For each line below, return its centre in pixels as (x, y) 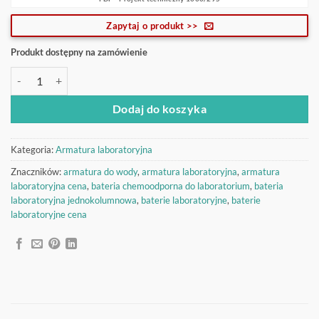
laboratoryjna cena (49, 185)
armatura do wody (100, 171)
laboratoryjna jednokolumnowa (74, 200)
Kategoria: (33, 149)
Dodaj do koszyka (159, 109)
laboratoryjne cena (49, 214)
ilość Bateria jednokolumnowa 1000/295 (100, 74)
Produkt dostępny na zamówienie (79, 52)
